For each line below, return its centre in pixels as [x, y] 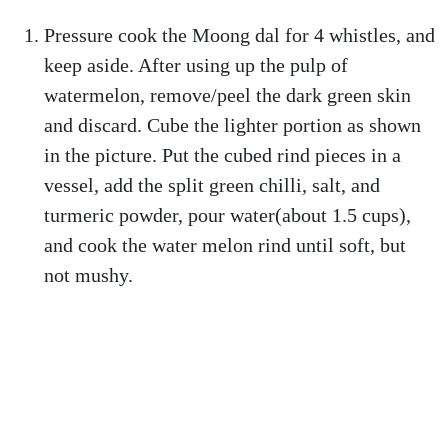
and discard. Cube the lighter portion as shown [232, 125]
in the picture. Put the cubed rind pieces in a [222, 155]
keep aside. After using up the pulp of [196, 65]
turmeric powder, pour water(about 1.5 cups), [227, 215]
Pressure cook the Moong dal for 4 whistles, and [239, 35]
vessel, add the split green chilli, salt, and [212, 185]
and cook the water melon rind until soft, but [225, 245]
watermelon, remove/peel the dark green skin [227, 95]
